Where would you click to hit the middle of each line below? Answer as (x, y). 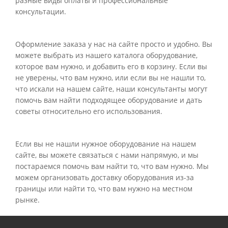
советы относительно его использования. (89, 111)
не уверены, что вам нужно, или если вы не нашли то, (110, 78)
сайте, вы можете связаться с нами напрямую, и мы (107, 155)
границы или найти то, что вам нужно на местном (104, 189)
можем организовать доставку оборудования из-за (105, 177)
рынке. (27, 200)
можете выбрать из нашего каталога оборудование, (106, 55)
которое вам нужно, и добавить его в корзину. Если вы (111, 66)
